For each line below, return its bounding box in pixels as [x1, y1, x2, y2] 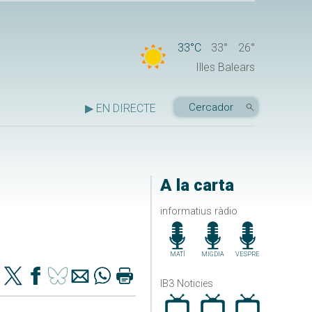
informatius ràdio [159, 205, 237, 217]
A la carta [159, 175, 234, 196]
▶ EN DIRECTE [85, 102, 156, 116]
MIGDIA [201, 250, 224, 258]
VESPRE [235, 250, 260, 258]
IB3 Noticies [159, 277, 213, 290]
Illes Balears [196, 61, 255, 75]
